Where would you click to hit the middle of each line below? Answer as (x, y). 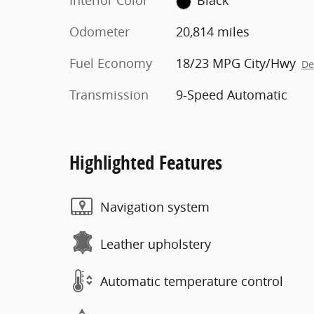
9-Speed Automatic (231, 95)
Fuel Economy (111, 63)
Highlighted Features (146, 163)
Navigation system (155, 206)
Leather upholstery (156, 244)
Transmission (109, 95)
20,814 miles (212, 32)
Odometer (100, 32)
